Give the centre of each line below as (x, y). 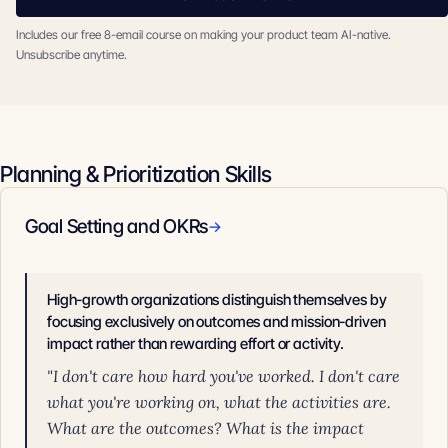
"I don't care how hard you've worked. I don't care (223, 376)
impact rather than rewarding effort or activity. (195, 343)
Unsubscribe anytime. (71, 54)
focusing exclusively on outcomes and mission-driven (216, 321)
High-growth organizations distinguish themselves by (217, 299)
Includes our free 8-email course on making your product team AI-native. (203, 34)
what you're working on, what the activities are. (219, 402)
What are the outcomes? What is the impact (205, 428)
